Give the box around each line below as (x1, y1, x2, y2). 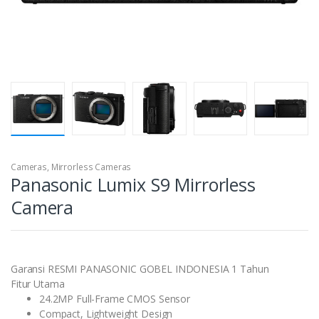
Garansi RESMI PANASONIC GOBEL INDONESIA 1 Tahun (11, 262, 269, 276)
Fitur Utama (11, 277, 65, 291)
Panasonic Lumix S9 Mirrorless (11, 172, 256, 197)
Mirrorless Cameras (51, 161, 132, 174)
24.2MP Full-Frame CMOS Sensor (39, 292, 190, 306)
